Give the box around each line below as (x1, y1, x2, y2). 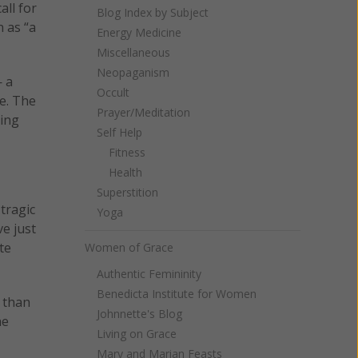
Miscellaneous (97, 45, 170, 60)
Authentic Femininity (97, 266, 201, 281)
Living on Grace (97, 326, 177, 341)
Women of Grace (85, 240, 173, 255)
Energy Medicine (97, 25, 181, 40)
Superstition (97, 185, 158, 200)
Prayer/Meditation (97, 105, 190, 120)
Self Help (97, 125, 142, 140)
